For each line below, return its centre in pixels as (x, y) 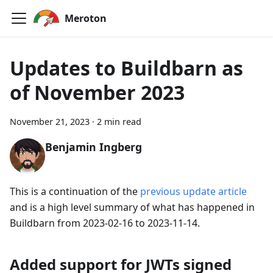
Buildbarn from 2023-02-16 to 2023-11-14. (105, 223)
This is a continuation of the (75, 191)
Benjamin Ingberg (93, 147)
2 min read (119, 122)
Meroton (86, 18)
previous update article (193, 191)
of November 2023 (97, 92)
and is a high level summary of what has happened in (132, 207)
